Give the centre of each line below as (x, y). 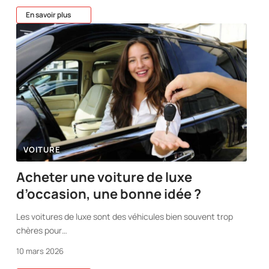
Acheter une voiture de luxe (104, 177)
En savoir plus (49, 14)
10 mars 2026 (40, 251)
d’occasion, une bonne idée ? (109, 194)
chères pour (39, 231)
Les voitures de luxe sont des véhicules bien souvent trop (125, 217)
